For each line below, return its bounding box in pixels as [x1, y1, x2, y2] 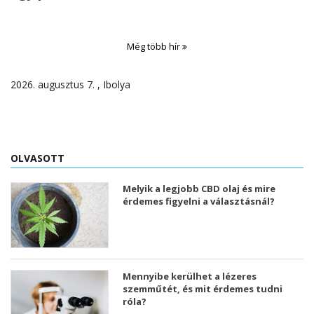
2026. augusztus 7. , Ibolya [11, 78, 130, 92]
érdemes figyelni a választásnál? [123, 195, 275, 208]
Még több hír [127, 40, 182, 53]
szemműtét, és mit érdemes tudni [123, 282, 282, 296]
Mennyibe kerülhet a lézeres [123, 270, 257, 283]
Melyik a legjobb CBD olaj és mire [123, 182, 275, 196]
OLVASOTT [11, 151, 64, 165]
